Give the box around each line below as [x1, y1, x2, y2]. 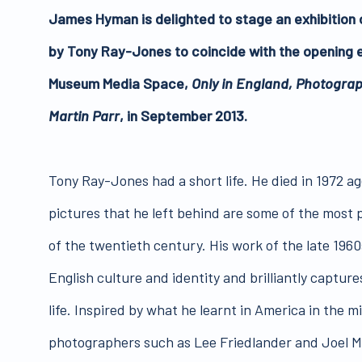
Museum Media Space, [48, 74, 192, 92]
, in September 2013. [120, 106, 247, 124]
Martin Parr [48, 106, 120, 124]
